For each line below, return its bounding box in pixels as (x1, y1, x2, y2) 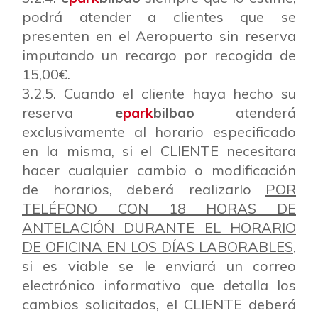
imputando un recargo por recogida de (22, 46, 296, 64)
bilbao (153, 104, 194, 121)
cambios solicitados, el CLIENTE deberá (22, 295, 296, 313)
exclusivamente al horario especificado (22, 123, 296, 141)
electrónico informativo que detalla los (22, 276, 296, 294)
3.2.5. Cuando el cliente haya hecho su (22, 84, 296, 102)
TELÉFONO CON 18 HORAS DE (22, 199, 296, 217)
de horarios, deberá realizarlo (22, 180, 265, 198)
